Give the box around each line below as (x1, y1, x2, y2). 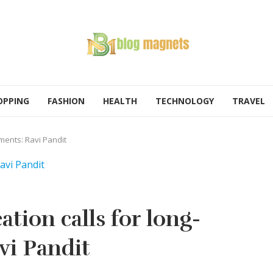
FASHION (48, 95, 85, 107)
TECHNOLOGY (155, 95, 214, 107)
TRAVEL (232, 95, 265, 107)
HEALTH (103, 95, 137, 107)
